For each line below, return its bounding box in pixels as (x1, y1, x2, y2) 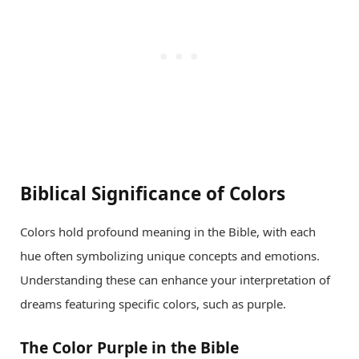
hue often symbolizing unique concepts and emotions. (20, 248, 320, 264)
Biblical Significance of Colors (20, 180, 285, 206)
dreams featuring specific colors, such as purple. (20, 296, 286, 313)
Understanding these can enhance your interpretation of (20, 272, 330, 288)
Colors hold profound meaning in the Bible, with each (20, 224, 316, 240)
